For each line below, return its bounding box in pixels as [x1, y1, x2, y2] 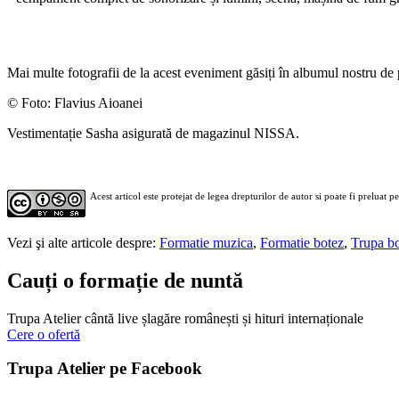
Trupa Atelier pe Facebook [7, 359, 202, 379]
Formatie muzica [159, 234, 253, 250]
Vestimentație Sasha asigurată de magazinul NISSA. [7, 125, 299, 141]
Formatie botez [260, 234, 344, 250]
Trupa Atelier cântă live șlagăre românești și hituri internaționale [7, 310, 363, 326]
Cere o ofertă [7, 326, 80, 342]
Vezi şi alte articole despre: [7, 234, 159, 250]
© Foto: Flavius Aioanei [7, 94, 142, 110]
